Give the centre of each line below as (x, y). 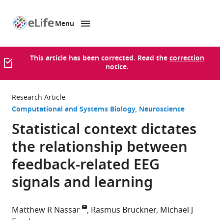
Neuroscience (162, 110)
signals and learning (82, 184)
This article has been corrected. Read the (99, 59)
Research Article (39, 97)
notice (116, 68)
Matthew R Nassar (46, 210)
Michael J (177, 210)
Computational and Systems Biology (73, 110)
